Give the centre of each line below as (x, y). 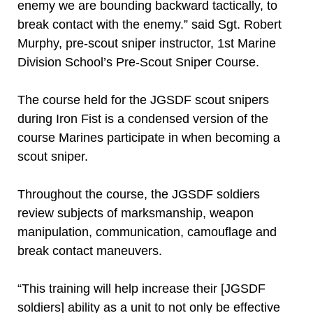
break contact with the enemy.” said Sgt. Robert (150, 24)
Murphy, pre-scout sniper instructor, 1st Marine (147, 43)
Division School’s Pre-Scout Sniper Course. (138, 62)
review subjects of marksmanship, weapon (136, 213)
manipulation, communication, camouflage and (147, 232)
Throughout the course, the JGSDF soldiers (139, 194)
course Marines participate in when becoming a (149, 138)
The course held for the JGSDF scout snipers (143, 100)
